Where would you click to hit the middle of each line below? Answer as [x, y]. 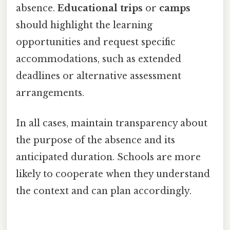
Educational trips [100, 8]
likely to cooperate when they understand [113, 174]
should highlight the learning [84, 25]
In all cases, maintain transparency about [112, 123]
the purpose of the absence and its [95, 140]
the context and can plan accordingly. [104, 191]
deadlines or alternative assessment [99, 76]
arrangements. [50, 93]
